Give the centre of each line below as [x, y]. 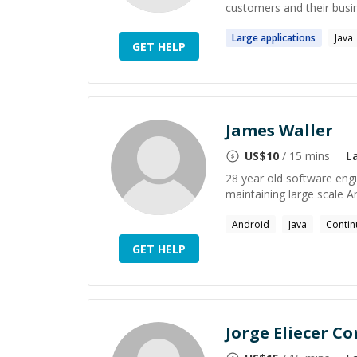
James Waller [279, 130]
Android [251, 224]
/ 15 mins [304, 156]
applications [288, 38]
